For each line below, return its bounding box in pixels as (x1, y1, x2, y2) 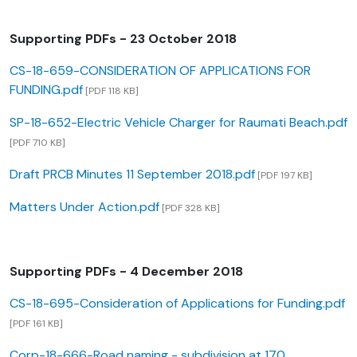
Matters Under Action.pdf (10, 198, 159, 216)
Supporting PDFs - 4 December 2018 (10, 263, 243, 280)
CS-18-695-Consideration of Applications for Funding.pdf (10, 295, 345, 312)
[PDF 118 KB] (83, 84, 139, 98)
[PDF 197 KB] (255, 169, 312, 182)
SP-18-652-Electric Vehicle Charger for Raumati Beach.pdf (10, 114, 347, 131)
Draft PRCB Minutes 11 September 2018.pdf (10, 166, 255, 183)
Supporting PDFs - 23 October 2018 (10, 30, 237, 48)
